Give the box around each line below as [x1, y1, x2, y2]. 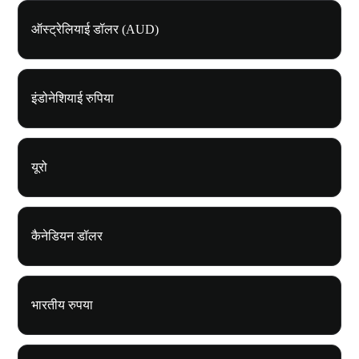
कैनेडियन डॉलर [31, 229, 103, 244]
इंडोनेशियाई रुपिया [31, 91, 114, 106]
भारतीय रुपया [31, 298, 93, 313]
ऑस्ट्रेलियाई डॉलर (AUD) [31, 22, 159, 37]
